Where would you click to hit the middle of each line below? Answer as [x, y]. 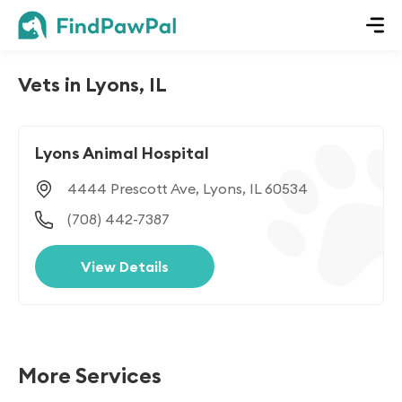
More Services [90, 375]
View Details [125, 267]
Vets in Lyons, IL [92, 84]
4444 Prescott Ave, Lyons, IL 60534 [188, 188]
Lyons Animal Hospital [122, 153]
